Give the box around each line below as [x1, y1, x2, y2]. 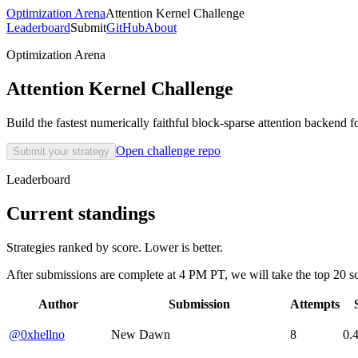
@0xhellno [9, 327, 65, 341]
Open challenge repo [116, 143, 221, 157]
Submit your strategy [13, 145, 109, 157]
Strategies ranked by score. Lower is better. [6, 240, 223, 254]
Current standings [6, 202, 155, 224]
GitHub [106, 21, 145, 34]
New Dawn [111, 327, 170, 341]
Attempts [290, 296, 340, 311]
